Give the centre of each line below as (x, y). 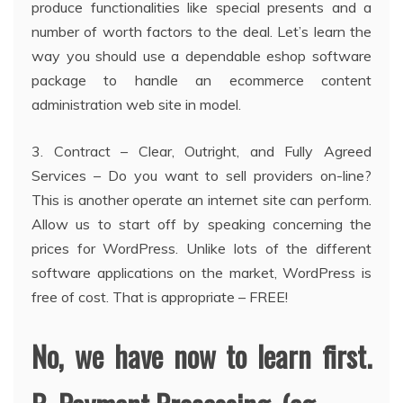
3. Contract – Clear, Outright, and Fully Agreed (201, 152)
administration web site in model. (136, 105)
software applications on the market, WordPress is (201, 273)
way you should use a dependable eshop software (201, 56)
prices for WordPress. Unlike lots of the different (201, 249)
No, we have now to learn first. (201, 356)
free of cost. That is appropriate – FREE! (160, 297)
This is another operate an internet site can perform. (201, 200)
